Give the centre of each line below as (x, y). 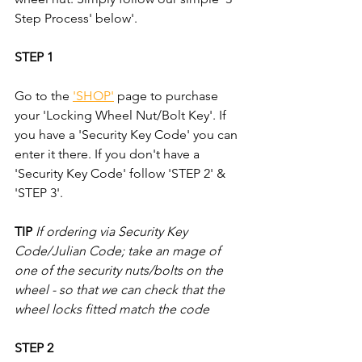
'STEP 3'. (39, 193)
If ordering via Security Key (113, 232)
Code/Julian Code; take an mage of (119, 251)
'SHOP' (93, 96)
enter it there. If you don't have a (109, 154)
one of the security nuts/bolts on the (120, 271)
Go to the (44, 96)
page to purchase (168, 96)
